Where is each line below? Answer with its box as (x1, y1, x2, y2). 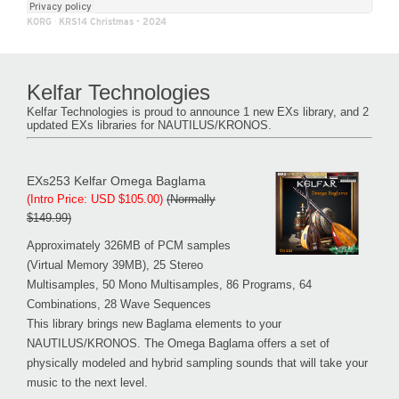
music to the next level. (27, 375, 148, 389)
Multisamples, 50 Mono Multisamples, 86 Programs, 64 (27, 277, 312, 291)
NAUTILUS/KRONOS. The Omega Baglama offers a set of (27, 336, 330, 350)
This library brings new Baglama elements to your (27, 316, 281, 330)
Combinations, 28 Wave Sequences (27, 297, 211, 311)
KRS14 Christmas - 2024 (59, 15, 167, 27)
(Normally (167, 191, 216, 206)
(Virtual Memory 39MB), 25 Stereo (27, 257, 203, 272)
